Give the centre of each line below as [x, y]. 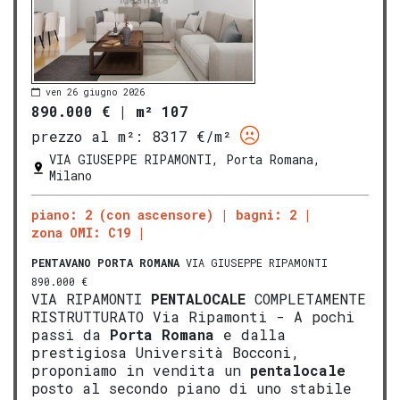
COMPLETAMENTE [306, 299]
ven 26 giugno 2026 [95, 92]
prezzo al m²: [87, 137]
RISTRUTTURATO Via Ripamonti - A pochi [193, 317]
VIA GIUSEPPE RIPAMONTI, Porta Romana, [185, 160]
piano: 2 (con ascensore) [122, 215]
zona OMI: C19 [81, 233]
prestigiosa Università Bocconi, [166, 353]
